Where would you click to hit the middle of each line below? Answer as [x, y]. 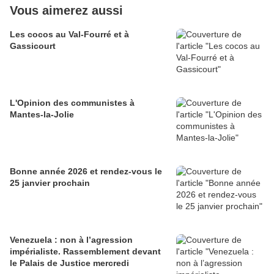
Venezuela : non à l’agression [71, 240]
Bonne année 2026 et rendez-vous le [86, 172]
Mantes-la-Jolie [42, 115]
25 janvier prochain [50, 183]
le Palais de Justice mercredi [69, 263]
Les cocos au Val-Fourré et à [69, 35]
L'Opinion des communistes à [72, 103]
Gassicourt [33, 46]
